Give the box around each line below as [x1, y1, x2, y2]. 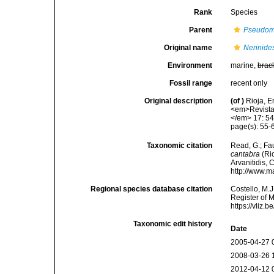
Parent [189, 26, 213, 34]
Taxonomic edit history [133, 220, 213, 229]
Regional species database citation [91, 185, 213, 194]
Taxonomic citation [147, 141, 213, 150]
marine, [231, 61, 258, 70]
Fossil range [169, 79, 213, 87]
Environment [168, 61, 213, 70]
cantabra [231, 150, 261, 159]
